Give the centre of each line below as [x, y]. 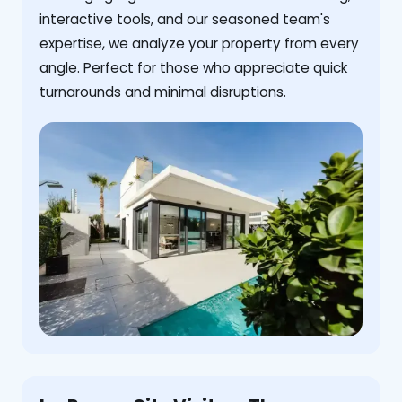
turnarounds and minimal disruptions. [163, 92]
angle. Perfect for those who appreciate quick [193, 67]
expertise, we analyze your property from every [199, 43]
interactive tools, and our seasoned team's [185, 19]
